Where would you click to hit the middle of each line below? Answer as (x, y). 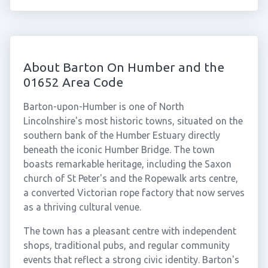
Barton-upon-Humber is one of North (103, 106)
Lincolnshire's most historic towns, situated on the (133, 121)
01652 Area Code (73, 82)
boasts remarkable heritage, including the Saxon (127, 164)
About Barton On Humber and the (124, 67)
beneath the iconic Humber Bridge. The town (119, 150)
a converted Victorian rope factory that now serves (134, 193)
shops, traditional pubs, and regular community (126, 245)
